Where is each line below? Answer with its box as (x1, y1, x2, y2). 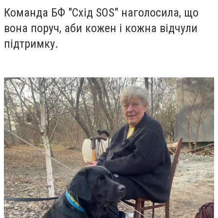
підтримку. (4, 36, 61, 51)
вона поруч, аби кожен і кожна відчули (4, 21, 198, 35)
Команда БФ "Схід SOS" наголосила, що (4, 5, 199, 19)
